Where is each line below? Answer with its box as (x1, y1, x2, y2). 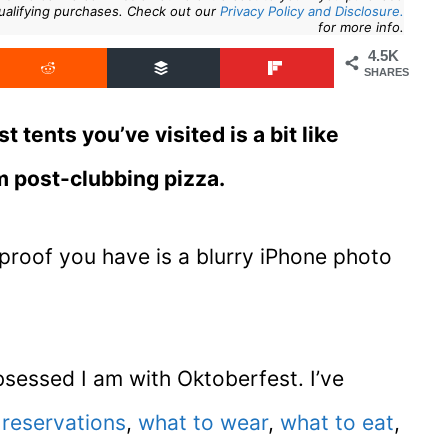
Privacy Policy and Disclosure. (219, 3, 404, 20)
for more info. (317, 19, 404, 36)
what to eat (280, 409, 394, 435)
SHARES (363, 66, 409, 79)
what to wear (138, 409, 268, 435)
